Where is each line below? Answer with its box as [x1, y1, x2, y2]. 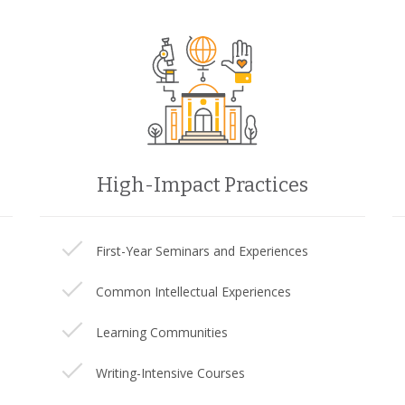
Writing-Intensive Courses [96, 364, 245, 381]
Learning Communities [96, 324, 228, 341]
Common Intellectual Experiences [96, 283, 291, 300]
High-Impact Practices [97, 173, 308, 197]
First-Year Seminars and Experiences [96, 242, 308, 259]
